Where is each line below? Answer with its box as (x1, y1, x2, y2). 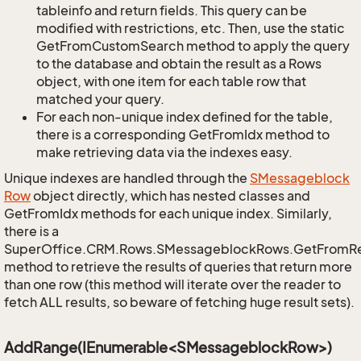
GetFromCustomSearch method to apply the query (36, 38, 350, 54)
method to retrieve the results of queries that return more (4, 259, 352, 275)
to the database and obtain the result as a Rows (36, 56, 322, 72)
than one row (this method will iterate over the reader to (4, 276, 341, 293)
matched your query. (36, 91, 164, 107)
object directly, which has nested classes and (31, 188, 310, 204)
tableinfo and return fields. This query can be (36, 2, 307, 19)
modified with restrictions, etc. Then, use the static (36, 20, 345, 36)
